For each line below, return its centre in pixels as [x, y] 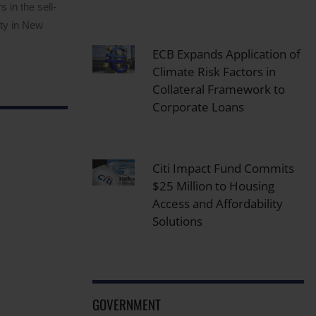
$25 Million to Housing [213, 186]
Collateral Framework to [218, 89]
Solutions [177, 221]
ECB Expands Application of [226, 54]
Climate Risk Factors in [214, 71]
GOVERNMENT [126, 304]
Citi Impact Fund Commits [223, 168]
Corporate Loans [198, 107]
